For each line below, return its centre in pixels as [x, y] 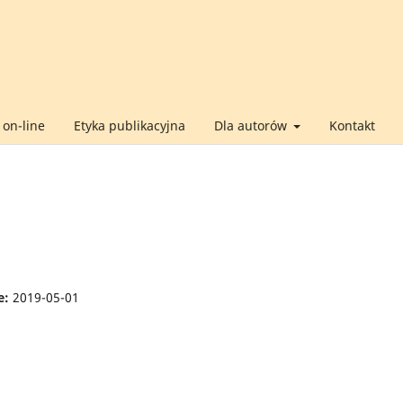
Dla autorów [252, 125]
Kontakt [352, 125]
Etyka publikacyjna [129, 125]
